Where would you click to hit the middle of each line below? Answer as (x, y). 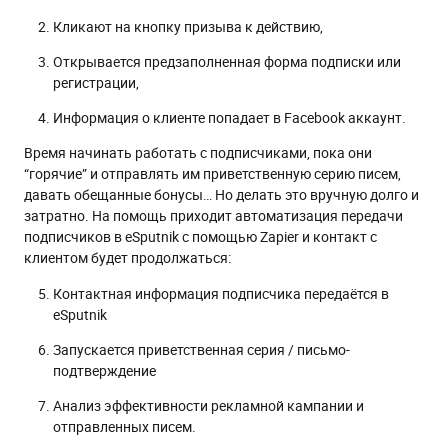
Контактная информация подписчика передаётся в (221, 293)
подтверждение (104, 370)
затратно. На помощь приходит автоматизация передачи (213, 215)
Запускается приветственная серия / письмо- (201, 349)
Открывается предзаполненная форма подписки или (227, 61)
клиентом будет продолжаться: (127, 257)
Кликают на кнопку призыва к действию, (188, 26)
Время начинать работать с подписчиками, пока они (198, 152)
